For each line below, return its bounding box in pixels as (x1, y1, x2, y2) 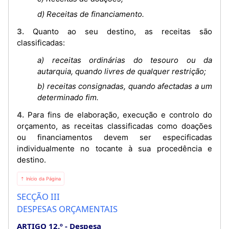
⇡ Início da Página (20, 176, 61, 181)
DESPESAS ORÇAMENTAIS (17, 203, 118, 215)
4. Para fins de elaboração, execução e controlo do (17, 110, 24, 120)
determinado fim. (37, 93, 99, 102)
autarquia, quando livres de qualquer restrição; (37, 66, 206, 76)
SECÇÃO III (17, 191, 60, 202)
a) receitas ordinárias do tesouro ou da (37, 55, 212, 65)
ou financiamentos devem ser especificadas (17, 132, 212, 142)
